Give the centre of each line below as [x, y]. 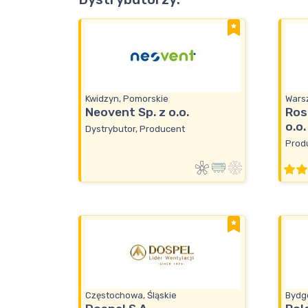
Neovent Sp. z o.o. [137, 112]
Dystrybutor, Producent [135, 129]
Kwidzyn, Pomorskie [127, 99]
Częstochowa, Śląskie [131, 296]
